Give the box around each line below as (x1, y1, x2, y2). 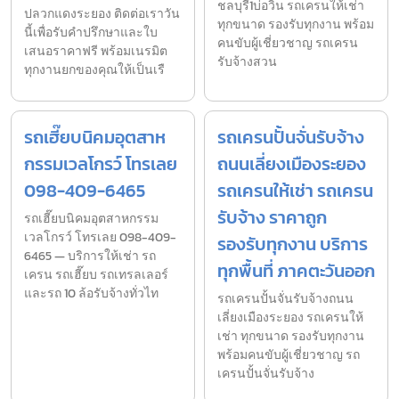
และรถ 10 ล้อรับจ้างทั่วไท (24, 283, 159, 303)
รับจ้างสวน (217, 52, 277, 71)
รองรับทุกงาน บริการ (217, 230, 368, 257)
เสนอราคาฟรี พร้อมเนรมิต (24, 41, 167, 61)
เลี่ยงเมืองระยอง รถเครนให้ (217, 307, 363, 327)
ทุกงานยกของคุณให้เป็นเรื (24, 60, 165, 79)
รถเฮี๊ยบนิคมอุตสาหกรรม (24, 208, 159, 228)
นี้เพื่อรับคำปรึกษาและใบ (24, 22, 158, 42)
